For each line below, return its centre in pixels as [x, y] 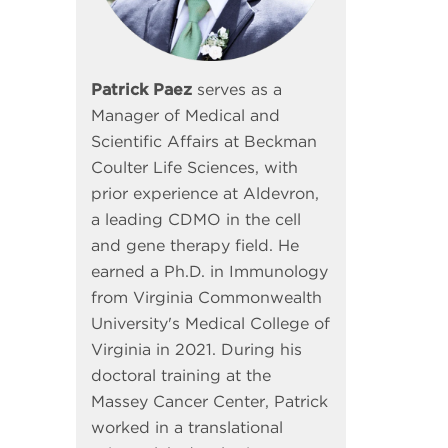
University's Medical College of [210, 323]
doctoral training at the [181, 375]
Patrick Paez [141, 89]
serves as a [237, 89]
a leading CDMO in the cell [196, 219]
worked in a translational [187, 427]
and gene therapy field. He [195, 245]
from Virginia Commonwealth [206, 297]
